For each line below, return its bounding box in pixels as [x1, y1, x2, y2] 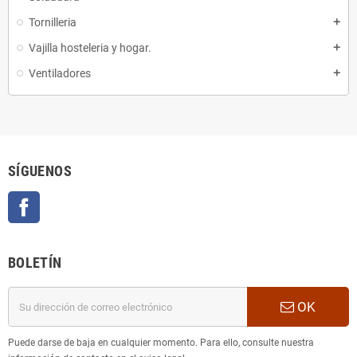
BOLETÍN [8, 254, 62, 272]
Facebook [40, 193, 84, 206]
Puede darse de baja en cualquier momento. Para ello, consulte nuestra [8, 337, 314, 349]
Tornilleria [29, 16, 76, 29]
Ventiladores [29, 67, 91, 80]
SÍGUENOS [8, 163, 72, 180]
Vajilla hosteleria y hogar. [29, 41, 151, 55]
